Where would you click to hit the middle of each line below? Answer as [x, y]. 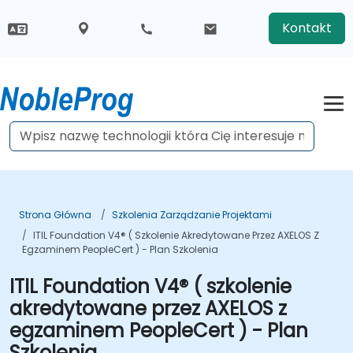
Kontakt [307, 28]
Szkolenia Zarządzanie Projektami [192, 215]
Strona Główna [55, 215]
